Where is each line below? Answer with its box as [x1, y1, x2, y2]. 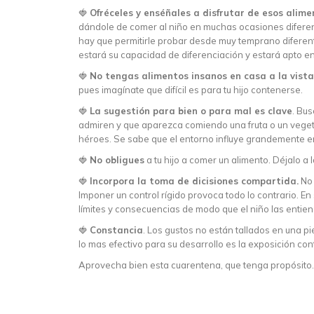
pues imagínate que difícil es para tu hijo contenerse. [78, 84, 303, 96]
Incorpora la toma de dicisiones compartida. [90, 175, 299, 187]
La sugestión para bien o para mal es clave [90, 105, 292, 117]
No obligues [90, 154, 144, 166]
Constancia [90, 224, 143, 236]
